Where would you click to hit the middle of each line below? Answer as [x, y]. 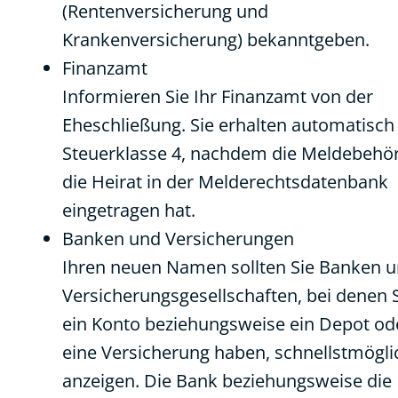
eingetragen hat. [129, 210]
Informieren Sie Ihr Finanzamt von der [218, 96]
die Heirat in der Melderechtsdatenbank [225, 182]
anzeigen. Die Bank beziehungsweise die [227, 381]
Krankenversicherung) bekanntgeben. [216, 40]
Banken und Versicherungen [178, 239]
